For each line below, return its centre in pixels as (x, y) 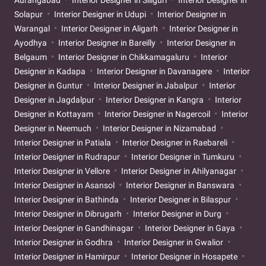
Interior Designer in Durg (177, 213)
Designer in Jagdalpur (55, 99)
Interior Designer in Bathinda (67, 199)
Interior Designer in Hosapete (184, 256)
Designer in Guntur (49, 85)
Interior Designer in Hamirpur (68, 256)
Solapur (29, 14)
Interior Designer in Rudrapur (68, 156)
